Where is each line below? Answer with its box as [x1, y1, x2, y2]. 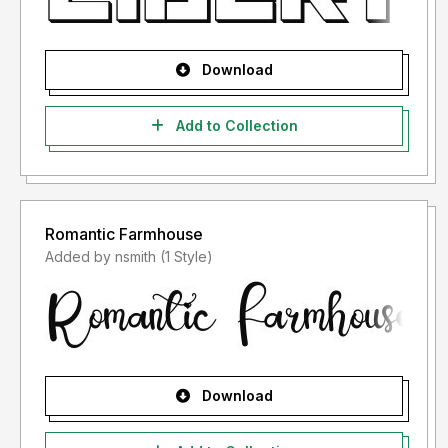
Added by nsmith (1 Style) [160, 248, 213, 266]
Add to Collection [171, 117, 298, 135]
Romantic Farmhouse [45, 224, 203, 245]
